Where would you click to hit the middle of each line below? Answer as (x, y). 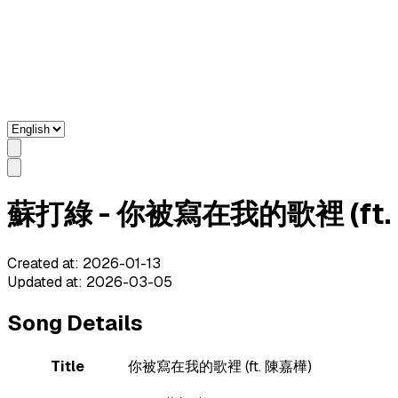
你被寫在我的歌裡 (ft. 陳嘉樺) (220, 366)
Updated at (43, 282)
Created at (41, 263)
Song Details (75, 322)
